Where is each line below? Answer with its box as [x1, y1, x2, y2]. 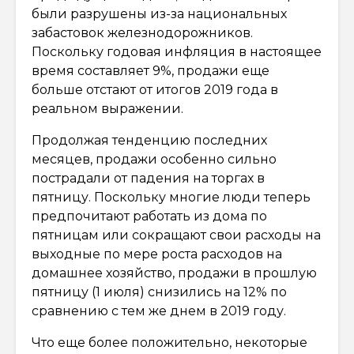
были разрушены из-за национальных [32, 6, 287, 21]
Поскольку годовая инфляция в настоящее [32, 43, 322, 59]
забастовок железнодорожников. [32, 24, 253, 40]
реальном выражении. [32, 100, 183, 116]
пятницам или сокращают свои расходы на [32, 227, 321, 243]
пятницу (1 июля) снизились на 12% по [32, 284, 287, 299]
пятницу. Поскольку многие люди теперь [32, 189, 311, 205]
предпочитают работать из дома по [32, 208, 267, 224]
